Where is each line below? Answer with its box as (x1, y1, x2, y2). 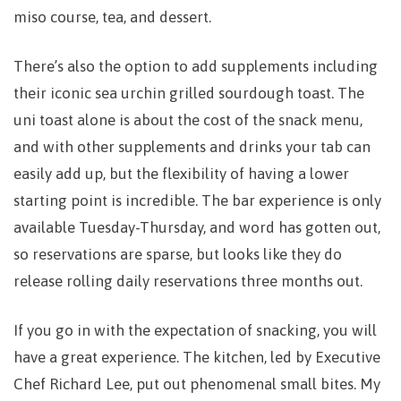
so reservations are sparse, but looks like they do (13, 245, 342, 263)
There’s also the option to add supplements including (13, 57, 378, 75)
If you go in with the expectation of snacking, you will (13, 321, 377, 339)
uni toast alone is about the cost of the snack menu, (13, 111, 363, 129)
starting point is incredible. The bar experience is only (13, 192, 381, 209)
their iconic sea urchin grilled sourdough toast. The (13, 84, 364, 102)
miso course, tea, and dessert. (13, 8, 211, 26)
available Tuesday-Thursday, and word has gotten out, (13, 218, 380, 236)
